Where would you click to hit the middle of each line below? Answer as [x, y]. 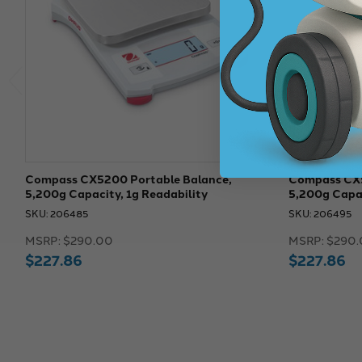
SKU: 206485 [57, 213]
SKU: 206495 [320, 213]
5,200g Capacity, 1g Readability [116, 193]
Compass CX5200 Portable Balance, [128, 178]
